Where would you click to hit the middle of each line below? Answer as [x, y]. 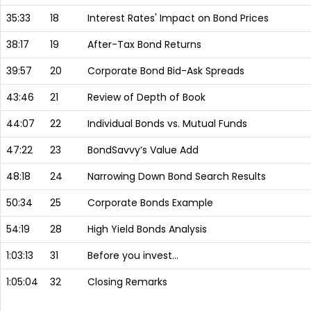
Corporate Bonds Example [150, 203]
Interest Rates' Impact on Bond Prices [178, 18]
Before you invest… [133, 255]
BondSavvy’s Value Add [143, 150]
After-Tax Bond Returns [144, 44]
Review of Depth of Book [146, 97]
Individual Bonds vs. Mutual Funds [167, 124]
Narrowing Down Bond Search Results [177, 176]
